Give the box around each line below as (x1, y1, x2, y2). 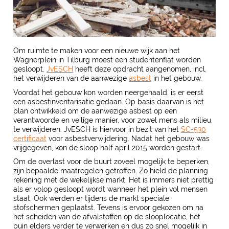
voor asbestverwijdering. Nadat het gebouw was (47, 134, 210, 143)
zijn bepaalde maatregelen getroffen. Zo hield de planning (13, 167, 209, 175)
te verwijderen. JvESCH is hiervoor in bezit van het (13, 125, 181, 133)
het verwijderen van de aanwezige (13, 74, 129, 83)
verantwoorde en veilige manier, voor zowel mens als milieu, (13, 116, 213, 124)
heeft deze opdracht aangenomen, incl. (73, 65, 207, 74)
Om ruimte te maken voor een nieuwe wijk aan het (13, 47, 180, 55)
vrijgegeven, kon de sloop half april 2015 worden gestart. (13, 143, 202, 152)
